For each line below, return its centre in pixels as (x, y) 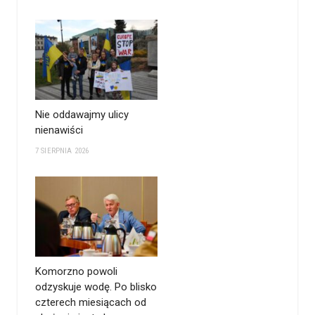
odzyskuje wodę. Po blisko (96, 287)
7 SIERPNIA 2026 (62, 150)
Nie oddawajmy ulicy (82, 114)
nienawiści (59, 130)
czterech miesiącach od (91, 302)
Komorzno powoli (76, 271)
